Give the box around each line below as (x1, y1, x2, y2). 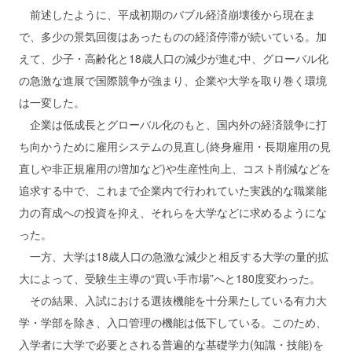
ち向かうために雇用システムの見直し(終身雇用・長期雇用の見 (19, 138, 331, 155)
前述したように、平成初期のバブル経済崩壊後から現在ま (19, 6, 316, 23)
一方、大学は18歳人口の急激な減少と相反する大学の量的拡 (19, 248, 328, 265)
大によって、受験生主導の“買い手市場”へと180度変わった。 (19, 270, 321, 287)
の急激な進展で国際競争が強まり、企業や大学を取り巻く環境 (19, 72, 327, 89)
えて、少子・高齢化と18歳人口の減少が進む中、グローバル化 (19, 50, 328, 67)
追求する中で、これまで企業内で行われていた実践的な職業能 (19, 182, 327, 199)
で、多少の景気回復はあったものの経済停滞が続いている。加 (19, 28, 327, 45)
